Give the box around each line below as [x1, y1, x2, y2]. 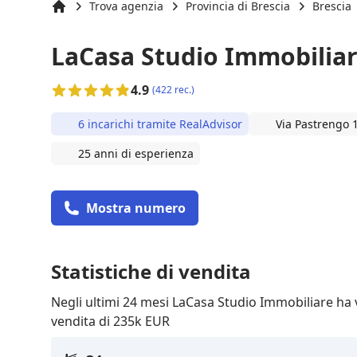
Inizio [50, 14, 80, 29]
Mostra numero [86, 198, 186, 217]
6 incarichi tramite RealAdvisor [78, 116, 242, 131]
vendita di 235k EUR [51, 312, 170, 330]
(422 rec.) [152, 82, 194, 96]
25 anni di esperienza [78, 145, 194, 161]
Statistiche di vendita [51, 257, 251, 284]
